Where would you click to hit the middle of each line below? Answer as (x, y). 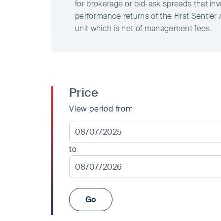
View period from (101, 109)
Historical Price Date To (149, 162)
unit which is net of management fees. (145, 29)
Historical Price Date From (154, 127)
